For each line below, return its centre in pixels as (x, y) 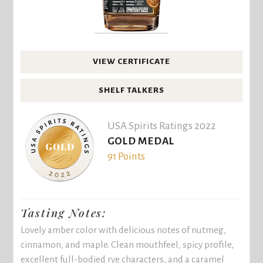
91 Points (126, 157)
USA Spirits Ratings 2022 (161, 126)
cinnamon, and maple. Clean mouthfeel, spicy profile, (127, 244)
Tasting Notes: (64, 213)
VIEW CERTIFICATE (131, 62)
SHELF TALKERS (131, 90)
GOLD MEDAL (141, 141)
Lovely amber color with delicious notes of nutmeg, (124, 230)
